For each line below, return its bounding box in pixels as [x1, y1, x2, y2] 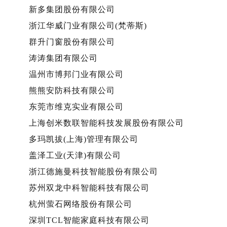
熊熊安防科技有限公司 [29, 86, 115, 95]
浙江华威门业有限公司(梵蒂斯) [29, 21, 147, 30]
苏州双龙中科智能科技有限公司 [29, 183, 149, 192]
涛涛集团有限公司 [29, 53, 98, 62]
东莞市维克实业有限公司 [29, 102, 124, 111]
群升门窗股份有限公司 [29, 37, 115, 46]
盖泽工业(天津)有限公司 [29, 150, 121, 160]
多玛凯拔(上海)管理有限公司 [29, 134, 138, 143]
